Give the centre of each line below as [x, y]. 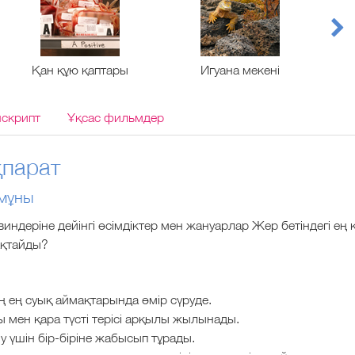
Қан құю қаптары [80, 70]
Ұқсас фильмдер [116, 118]
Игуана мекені [240, 70]
